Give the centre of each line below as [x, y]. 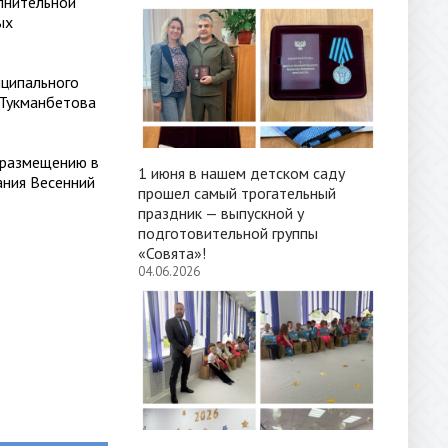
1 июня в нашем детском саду [241, 173]
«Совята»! [172, 253]
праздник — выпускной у [221, 213]
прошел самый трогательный [237, 193]
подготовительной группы [228, 233]
